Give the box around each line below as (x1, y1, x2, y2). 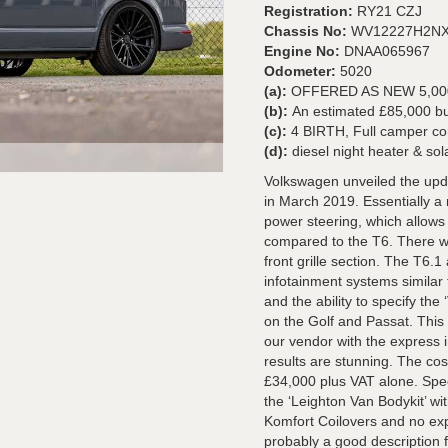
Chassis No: (264, 23, 351, 39)
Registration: (264, 3, 357, 19)
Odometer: (264, 63, 340, 79)
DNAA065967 (344, 43, 430, 59)
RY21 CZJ (357, 3, 422, 19)
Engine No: (264, 43, 344, 59)
